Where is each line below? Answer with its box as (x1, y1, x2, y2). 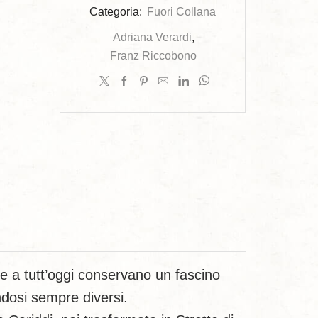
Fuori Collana (146, 5, 216, 18)
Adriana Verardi (112, 31, 192, 43)
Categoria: (89, 5, 145, 18)
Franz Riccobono (109, 49, 197, 62)
